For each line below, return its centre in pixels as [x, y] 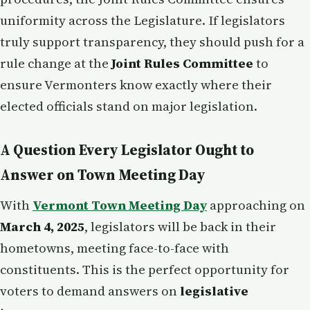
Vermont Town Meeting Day [120, 205]
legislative [214, 291]
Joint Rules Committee [182, 63]
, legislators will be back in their [180, 226]
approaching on [256, 205]
